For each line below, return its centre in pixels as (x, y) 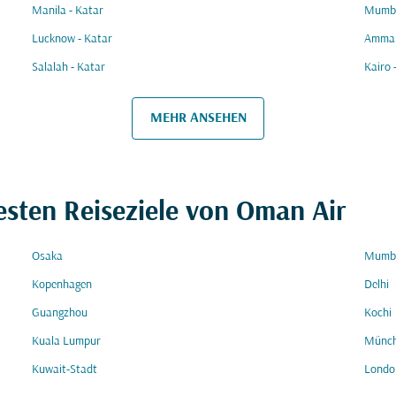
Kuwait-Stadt (65, 370)
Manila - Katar (68, 11)
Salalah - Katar (69, 68)
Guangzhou (60, 313)
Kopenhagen (62, 285)
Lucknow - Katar (72, 39)
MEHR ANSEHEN (198, 118)
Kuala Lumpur (66, 342)
